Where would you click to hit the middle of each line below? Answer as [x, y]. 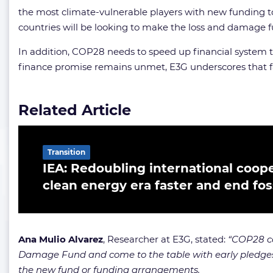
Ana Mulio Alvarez [61, 239]
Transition [66, 152]
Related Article [75, 110]
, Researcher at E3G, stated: [165, 239]
